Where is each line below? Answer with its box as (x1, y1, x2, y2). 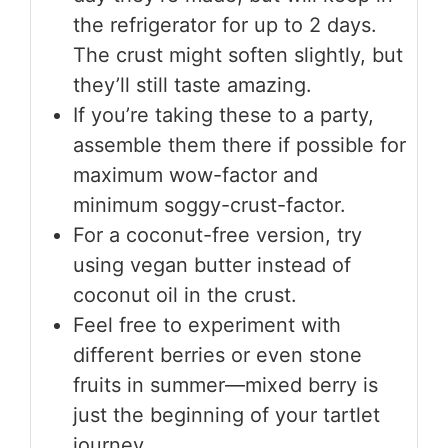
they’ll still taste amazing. (73, 72, 312, 97)
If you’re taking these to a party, (73, 102, 374, 127)
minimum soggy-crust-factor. (73, 192, 346, 217)
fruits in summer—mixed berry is (73, 372, 378, 397)
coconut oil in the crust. (73, 282, 297, 307)
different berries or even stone (73, 342, 362, 367)
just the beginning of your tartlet (73, 402, 380, 427)
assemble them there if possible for (73, 132, 406, 157)
